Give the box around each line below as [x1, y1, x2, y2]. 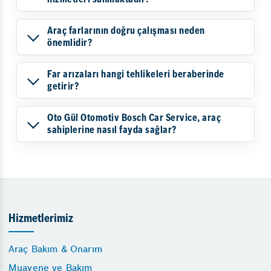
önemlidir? [47, 38, 92, 48]
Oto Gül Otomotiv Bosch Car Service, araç [47, 113, 221, 123]
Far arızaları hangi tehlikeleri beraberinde [47, 70, 224, 80]
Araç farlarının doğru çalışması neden [47, 26, 205, 36]
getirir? [47, 82, 79, 92]
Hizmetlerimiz [8, 214, 73, 225]
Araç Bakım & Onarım [8, 243, 102, 255]
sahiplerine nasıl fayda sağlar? [47, 125, 177, 135]
